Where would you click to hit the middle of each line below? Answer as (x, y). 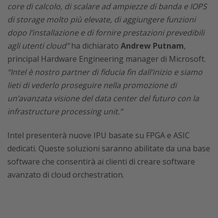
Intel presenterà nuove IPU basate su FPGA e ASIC (99, 135)
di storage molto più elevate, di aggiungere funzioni (101, 19)
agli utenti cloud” (38, 45)
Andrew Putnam (152, 45)
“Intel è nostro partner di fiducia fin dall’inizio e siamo (105, 72)
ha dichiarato (95, 45)
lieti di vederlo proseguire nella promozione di (92, 85)
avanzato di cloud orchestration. (66, 174)
